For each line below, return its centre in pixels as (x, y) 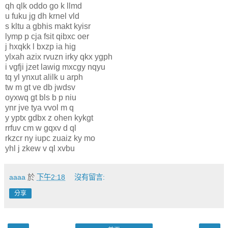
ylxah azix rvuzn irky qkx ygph (59, 57)
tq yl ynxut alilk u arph (44, 77)
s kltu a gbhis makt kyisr (48, 26)
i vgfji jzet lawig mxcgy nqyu (55, 67)
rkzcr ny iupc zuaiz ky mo (50, 138)
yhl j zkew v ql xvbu (40, 149)
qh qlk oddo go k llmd (44, 6)
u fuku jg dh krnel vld (42, 16)
